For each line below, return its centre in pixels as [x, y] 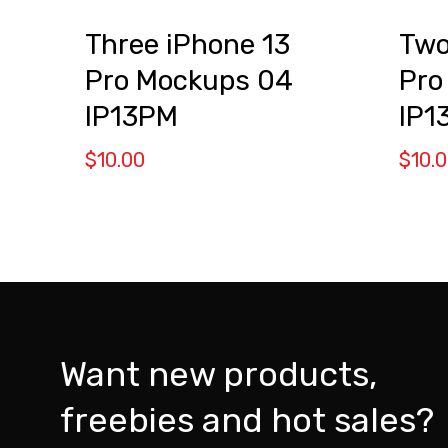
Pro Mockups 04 [189, 81]
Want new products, [218, 374]
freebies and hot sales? [247, 420]
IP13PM [131, 117]
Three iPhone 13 [187, 45]
